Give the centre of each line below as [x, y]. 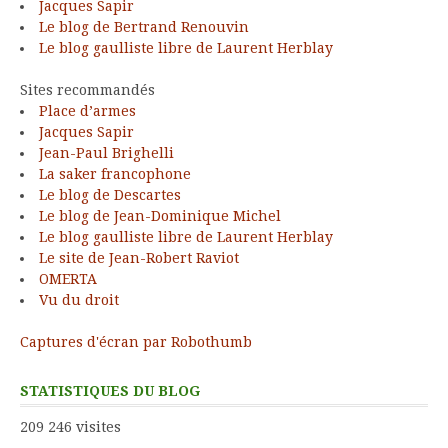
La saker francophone [115, 173]
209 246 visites [70, 426]
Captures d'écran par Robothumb [136, 341]
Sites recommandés [87, 89]
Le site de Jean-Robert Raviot [139, 257]
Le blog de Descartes [110, 194]
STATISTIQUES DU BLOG [110, 390]
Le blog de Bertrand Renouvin [144, 26]
